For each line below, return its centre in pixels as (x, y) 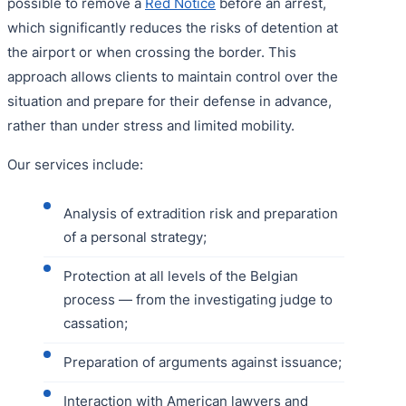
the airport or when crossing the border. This (152, 52)
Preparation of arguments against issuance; (203, 362)
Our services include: (75, 164)
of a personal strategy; (135, 237)
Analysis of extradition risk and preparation (201, 213)
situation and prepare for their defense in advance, (169, 101)
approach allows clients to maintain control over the (173, 76)
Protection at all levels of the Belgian (181, 275)
